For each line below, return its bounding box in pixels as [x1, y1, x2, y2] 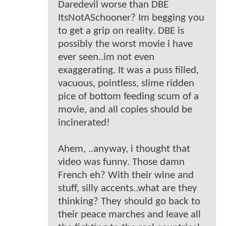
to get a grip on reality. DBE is [58, 25, 184, 36]
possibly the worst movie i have [58, 38, 193, 49]
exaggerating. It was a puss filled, [58, 65, 199, 76]
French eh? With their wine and [58, 169, 194, 181]
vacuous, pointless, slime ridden [58, 78, 194, 89]
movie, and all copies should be [58, 104, 192, 115]
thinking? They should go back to [58, 196, 200, 207]
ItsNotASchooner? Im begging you [58, 12, 204, 23]
